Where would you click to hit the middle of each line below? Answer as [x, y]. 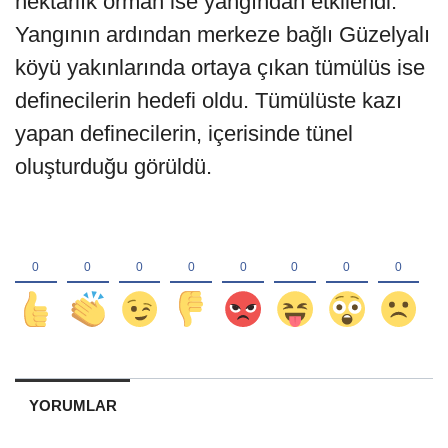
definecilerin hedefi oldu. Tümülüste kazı [208, 100]
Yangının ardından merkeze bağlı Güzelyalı [222, 34]
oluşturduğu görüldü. [113, 166]
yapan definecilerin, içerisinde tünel [184, 133]
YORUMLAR [72, 405]
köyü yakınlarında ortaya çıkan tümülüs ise [220, 67]
